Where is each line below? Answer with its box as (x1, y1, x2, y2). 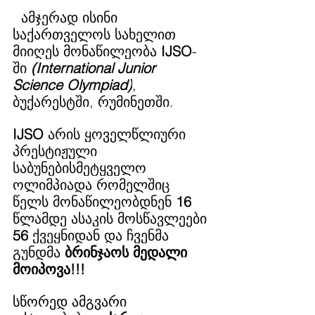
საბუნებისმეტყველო (13, 159, 150, 176)
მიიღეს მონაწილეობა (13, 42, 161, 60)
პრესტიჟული (13, 142, 101, 160)
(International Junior (31, 59, 160, 77)
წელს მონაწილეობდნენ (13, 193, 176, 210)
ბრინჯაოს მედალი (65, 243, 191, 261)
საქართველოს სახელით (13, 25, 180, 43)
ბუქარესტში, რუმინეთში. (13, 93, 174, 110)
